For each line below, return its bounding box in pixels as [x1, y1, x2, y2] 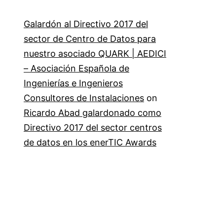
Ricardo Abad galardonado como [24, 108, 161, 118]
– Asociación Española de [24, 63, 129, 74]
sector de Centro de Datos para [24, 34, 156, 44]
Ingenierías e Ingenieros [24, 78, 123, 89]
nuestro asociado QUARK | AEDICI [24, 48, 166, 59]
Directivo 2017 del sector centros [24, 122, 162, 133]
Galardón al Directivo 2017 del [24, 19, 148, 30]
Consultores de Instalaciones [24, 93, 144, 104]
